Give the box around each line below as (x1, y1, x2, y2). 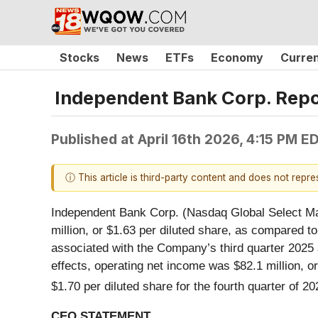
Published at (51, 130, 138, 148)
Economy (211, 50, 263, 65)
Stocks (60, 50, 99, 65)
